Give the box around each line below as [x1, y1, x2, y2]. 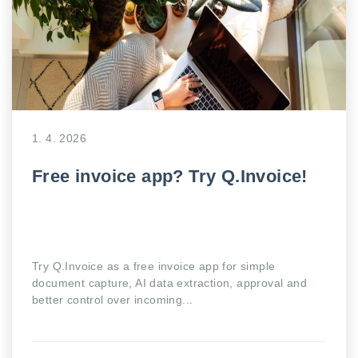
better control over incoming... [32, 293, 193, 306]
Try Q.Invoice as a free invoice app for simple [32, 260, 276, 272]
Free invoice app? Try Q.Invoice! [32, 166, 308, 186]
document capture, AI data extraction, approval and [32, 276, 307, 289]
